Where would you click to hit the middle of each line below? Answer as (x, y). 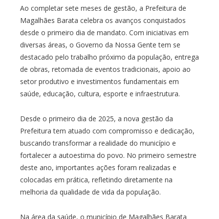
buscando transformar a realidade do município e (98, 143)
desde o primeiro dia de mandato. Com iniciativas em (104, 32)
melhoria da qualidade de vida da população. (90, 192)
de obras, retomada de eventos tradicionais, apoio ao (105, 69)
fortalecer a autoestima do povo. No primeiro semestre (108, 155)
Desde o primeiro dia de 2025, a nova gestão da (96, 118)
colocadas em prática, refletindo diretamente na (96, 179)
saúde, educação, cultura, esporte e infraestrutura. (100, 93)
